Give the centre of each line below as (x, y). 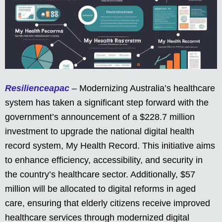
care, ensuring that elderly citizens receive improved (108, 203)
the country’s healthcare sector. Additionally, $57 (100, 175)
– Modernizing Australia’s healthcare (142, 88)
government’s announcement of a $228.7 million (100, 117)
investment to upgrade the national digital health (100, 132)
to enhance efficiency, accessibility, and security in (104, 160)
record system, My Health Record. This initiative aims (110, 146)
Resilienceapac (37, 88)
